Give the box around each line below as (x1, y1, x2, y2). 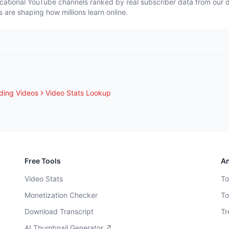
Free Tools (25, 156, 61, 165)
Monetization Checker (25, 191, 98, 199)
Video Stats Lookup (45, 88, 111, 97)
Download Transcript (25, 207, 94, 216)
